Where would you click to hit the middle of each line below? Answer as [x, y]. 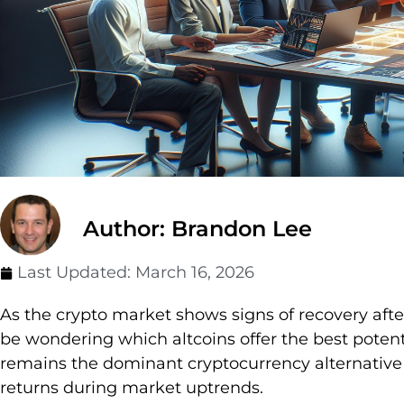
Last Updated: [76, 273]
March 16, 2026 [195, 273]
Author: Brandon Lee [197, 229]
